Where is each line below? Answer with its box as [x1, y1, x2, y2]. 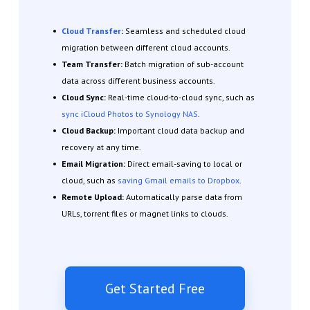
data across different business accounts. [61, 75, 215, 86]
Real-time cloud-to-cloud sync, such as [107, 91, 255, 102]
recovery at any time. [61, 141, 141, 152]
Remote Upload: [61, 191, 126, 202]
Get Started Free [105, 279, 205, 298]
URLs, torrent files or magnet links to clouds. [61, 208, 228, 219]
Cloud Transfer [61, 25, 121, 36]
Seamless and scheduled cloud [125, 25, 246, 36]
